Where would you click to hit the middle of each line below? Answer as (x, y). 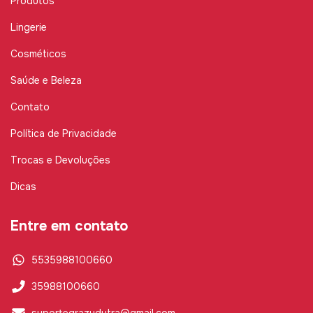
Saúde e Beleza (46, 81)
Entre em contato (69, 226)
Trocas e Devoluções (60, 160)
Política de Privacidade (64, 134)
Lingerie (29, 28)
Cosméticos (38, 54)
